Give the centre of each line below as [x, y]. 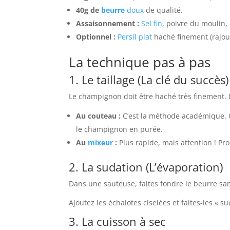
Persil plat [135, 37]
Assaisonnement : [108, 24]
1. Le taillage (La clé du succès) [149, 80]
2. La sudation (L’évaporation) [146, 167]
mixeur [101, 143]
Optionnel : [96, 37]
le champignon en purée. [120, 129]
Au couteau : [99, 116]
